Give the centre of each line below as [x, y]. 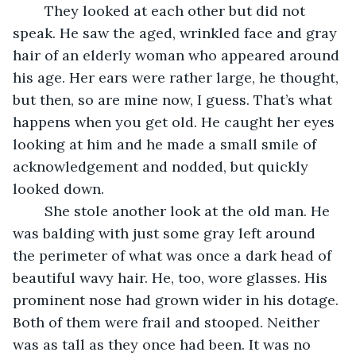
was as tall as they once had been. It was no [164, 344]
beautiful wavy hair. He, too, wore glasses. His [172, 277]
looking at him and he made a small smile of [166, 144]
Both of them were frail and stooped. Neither [168, 322]
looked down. [58, 188]
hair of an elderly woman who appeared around [178, 55]
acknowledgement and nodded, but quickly [163, 166]
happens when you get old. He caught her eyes [176, 122]
